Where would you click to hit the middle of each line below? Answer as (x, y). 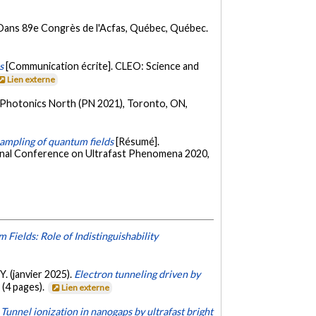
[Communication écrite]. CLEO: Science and (103, 66)
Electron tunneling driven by (138, 274)
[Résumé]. (138, 141)
